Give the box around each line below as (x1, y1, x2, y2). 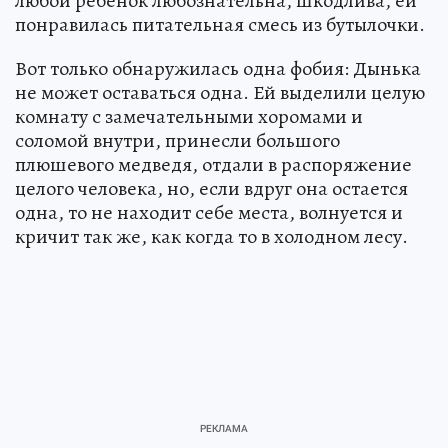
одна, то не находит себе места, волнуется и (15, 198, 403, 226)
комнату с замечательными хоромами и (15, 102, 363, 130)
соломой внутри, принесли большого (15, 126, 340, 154)
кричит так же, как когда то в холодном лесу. (15, 222, 408, 250)
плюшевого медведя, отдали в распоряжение (15, 150, 412, 178)
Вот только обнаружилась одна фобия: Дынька (15, 54, 421, 82)
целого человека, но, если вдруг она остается (15, 174, 408, 202)
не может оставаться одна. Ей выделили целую (15, 78, 425, 106)
